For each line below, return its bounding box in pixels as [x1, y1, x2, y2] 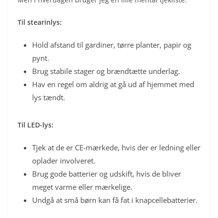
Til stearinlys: [18, 17, 62, 27]
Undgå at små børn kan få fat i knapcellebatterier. [32, 195, 198, 205]
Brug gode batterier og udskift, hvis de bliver [32, 168, 181, 179]
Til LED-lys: [18, 120, 54, 129]
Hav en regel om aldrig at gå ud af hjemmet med [32, 79, 194, 89]
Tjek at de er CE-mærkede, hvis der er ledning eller [32, 142, 200, 152]
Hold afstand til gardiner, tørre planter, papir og [32, 39, 191, 50]
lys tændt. [32, 92, 65, 102]
